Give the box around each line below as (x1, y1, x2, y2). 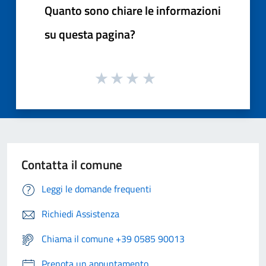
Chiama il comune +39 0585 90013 (42, 232, 185, 246)
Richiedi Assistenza (42, 207, 119, 221)
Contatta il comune (21, 155, 122, 175)
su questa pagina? (45, 24, 135, 43)
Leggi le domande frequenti (42, 182, 151, 197)
